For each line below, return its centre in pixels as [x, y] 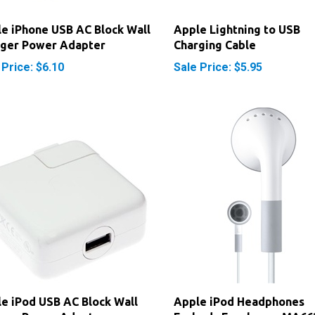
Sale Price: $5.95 [218, 46]
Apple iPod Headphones [239, 280]
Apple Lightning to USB [237, 8]
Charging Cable [214, 24]
